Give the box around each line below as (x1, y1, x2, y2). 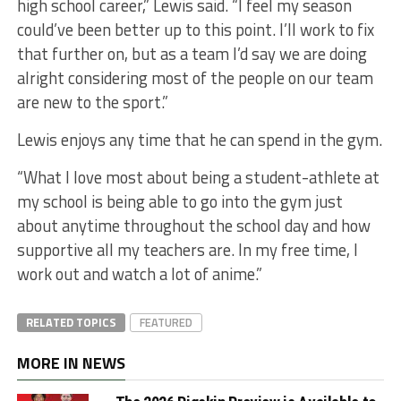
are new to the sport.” (16, 89, 168, 115)
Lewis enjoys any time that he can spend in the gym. (16, 126, 382, 152)
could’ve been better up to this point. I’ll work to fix (16, 16, 374, 42)
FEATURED (139, 312, 192, 331)
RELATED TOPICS (25, 312, 116, 331)
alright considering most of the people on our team (16, 64, 373, 90)
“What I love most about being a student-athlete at (16, 164, 380, 190)
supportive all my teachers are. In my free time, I (16, 236, 358, 262)
